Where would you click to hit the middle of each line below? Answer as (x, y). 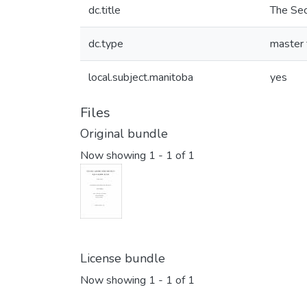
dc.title (105, 10)
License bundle (123, 259)
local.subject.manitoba (141, 77)
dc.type (106, 44)
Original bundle (124, 134)
